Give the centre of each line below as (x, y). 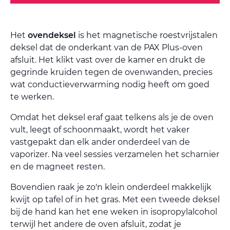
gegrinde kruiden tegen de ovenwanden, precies (111, 72)
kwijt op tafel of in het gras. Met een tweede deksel (115, 199)
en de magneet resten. (57, 166)
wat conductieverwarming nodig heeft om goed (110, 84)
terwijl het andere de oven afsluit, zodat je (96, 224)
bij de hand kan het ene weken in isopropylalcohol (114, 212)
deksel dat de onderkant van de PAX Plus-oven (107, 47)
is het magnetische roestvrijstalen (147, 35)
